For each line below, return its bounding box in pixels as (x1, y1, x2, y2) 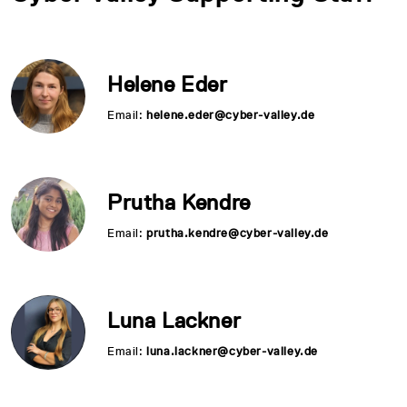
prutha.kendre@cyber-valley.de (146, 225, 329, 240)
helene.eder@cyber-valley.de (146, 107, 315, 122)
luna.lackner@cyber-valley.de (146, 343, 319, 358)
